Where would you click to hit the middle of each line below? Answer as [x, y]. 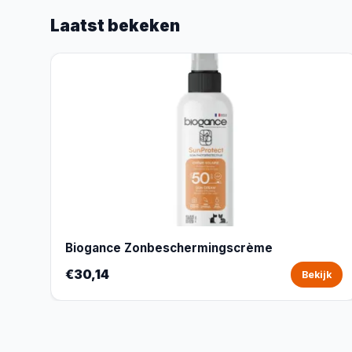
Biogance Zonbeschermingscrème [169, 248]
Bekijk [316, 275]
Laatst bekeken [115, 26]
